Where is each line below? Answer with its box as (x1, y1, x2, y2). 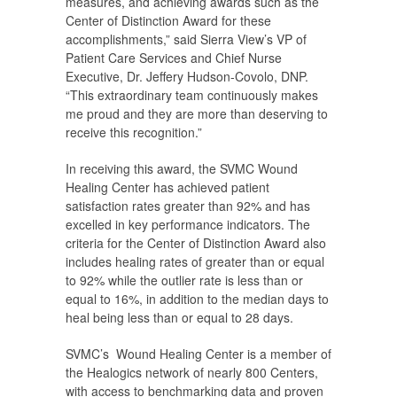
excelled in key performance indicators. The (66, 215, 310, 234)
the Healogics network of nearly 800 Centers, (66, 363, 318, 382)
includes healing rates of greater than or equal (66, 253, 324, 271)
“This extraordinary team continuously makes (66, 86, 318, 105)
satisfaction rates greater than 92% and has (66, 197, 310, 215)
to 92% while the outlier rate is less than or (66, 271, 303, 290)
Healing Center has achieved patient (66, 178, 269, 197)
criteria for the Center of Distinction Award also (66, 234, 326, 253)
